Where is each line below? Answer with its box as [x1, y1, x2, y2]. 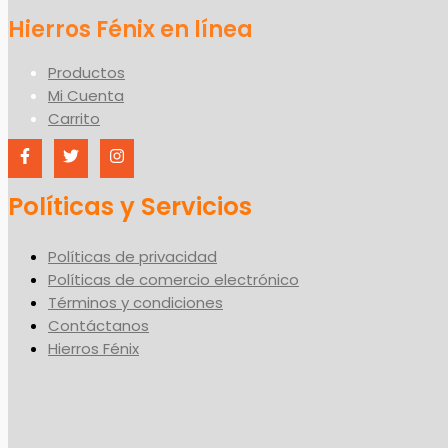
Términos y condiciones [48, 291, 223, 313]
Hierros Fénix [48, 337, 139, 359]
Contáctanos [48, 314, 149, 336]
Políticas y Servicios [8, 188, 252, 224]
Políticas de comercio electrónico [48, 268, 299, 290]
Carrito [48, 107, 100, 129]
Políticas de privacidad [48, 245, 217, 267]
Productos [48, 61, 125, 83]
